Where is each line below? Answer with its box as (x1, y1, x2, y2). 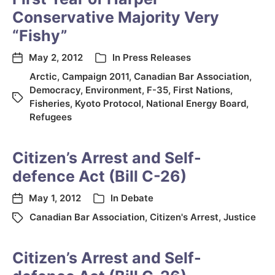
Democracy (29, 84, 80, 96)
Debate (121, 192, 153, 204)
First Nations (173, 84, 230, 96)
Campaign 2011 (62, 71, 129, 82)
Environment (85, 84, 142, 96)
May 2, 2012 (29, 52, 83, 63)
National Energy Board (146, 98, 246, 109)
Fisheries (29, 98, 70, 109)
